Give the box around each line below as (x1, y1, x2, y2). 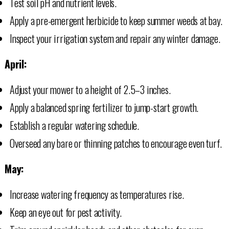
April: (4, 56, 27, 72)
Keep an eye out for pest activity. (9, 204, 122, 220)
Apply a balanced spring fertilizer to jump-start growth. (9, 99, 199, 115)
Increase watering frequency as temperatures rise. (9, 186, 184, 202)
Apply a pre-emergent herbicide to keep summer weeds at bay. (9, 12, 222, 28)
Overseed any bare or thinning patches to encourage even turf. (9, 135, 222, 151)
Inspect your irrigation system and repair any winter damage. (9, 30, 220, 46)
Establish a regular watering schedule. (9, 117, 139, 133)
